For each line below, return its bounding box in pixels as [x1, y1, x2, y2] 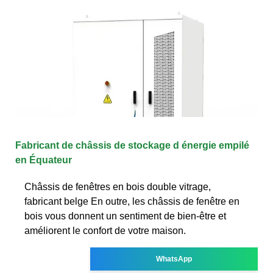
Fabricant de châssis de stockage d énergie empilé [15, 140, 249, 151]
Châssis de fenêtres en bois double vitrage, [24, 181, 211, 192]
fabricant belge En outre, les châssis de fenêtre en [24, 196, 239, 207]
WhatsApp [156, 254, 193, 263]
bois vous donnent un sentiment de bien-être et [24, 210, 226, 221]
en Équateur [15, 154, 72, 165]
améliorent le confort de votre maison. [24, 225, 186, 236]
